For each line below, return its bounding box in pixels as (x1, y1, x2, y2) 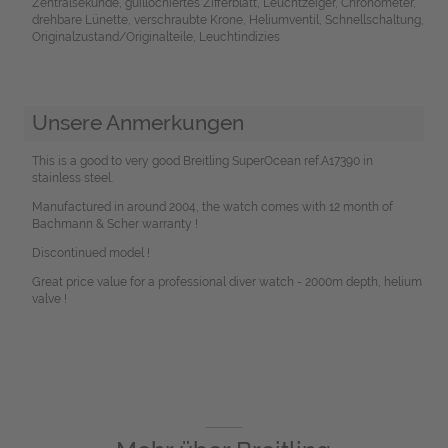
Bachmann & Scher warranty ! (31, 217, 198, 232)
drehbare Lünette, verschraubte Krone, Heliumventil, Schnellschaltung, (31, 12, 424, 27)
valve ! (31, 292, 67, 307)
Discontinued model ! (31, 246, 150, 261)
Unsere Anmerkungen (31, 110, 244, 136)
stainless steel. (31, 171, 113, 186)
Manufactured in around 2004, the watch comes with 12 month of (31, 200, 393, 215)
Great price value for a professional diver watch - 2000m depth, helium (31, 275, 422, 290)
